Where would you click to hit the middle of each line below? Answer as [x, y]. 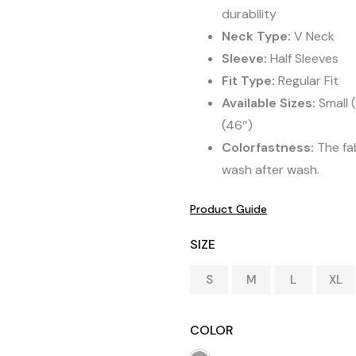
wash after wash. [271, 170]
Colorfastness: [268, 147]
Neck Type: [256, 36]
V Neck [313, 36]
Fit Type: [248, 81]
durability [249, 14]
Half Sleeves [303, 58]
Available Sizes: [269, 103]
